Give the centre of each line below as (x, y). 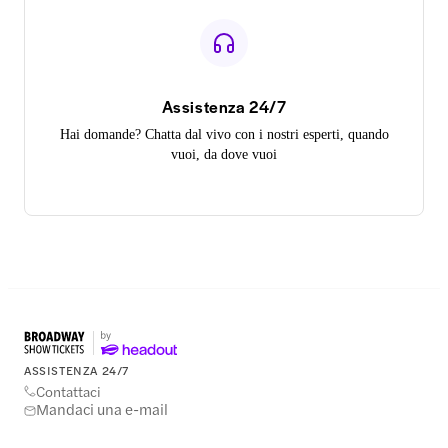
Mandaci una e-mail (102, 409)
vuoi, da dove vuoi (224, 154)
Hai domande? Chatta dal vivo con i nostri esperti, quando (224, 134)
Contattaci (68, 391)
